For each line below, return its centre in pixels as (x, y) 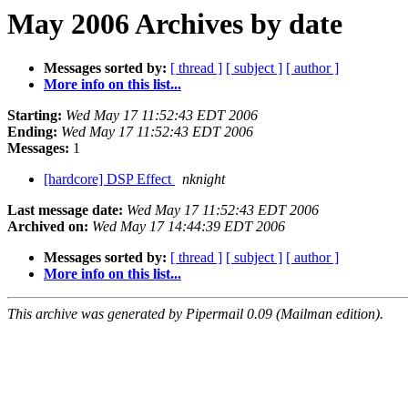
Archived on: (48, 227)
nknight (204, 179)
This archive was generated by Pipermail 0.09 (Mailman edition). (195, 314)
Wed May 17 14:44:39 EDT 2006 (189, 227)
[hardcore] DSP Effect (109, 179)
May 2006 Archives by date (175, 24)
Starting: (35, 116)
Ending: (32, 132)
